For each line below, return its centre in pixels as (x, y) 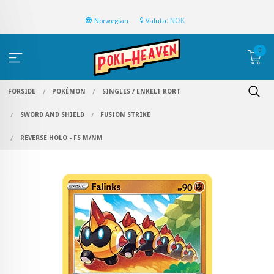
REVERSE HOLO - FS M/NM (61, 138)
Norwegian (111, 20)
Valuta (156, 20)
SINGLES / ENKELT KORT (141, 92)
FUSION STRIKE (126, 115)
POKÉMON (68, 92)
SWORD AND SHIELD (52, 115)
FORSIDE (22, 92)
